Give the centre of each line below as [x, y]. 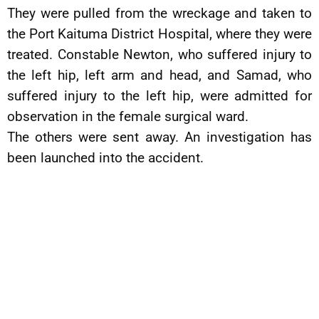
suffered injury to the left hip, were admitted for [159, 96]
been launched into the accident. [105, 158]
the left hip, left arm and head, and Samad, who [159, 75]
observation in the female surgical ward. [128, 116]
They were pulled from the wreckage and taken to [159, 13]
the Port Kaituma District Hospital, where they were [159, 34]
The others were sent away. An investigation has [159, 137]
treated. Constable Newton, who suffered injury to [159, 54]
